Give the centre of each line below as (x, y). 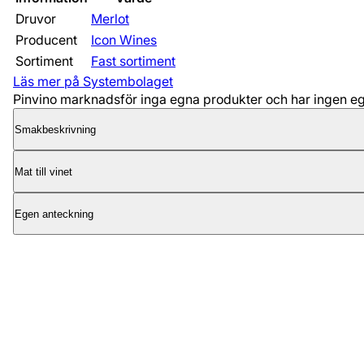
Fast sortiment (133, 61)
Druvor (36, 19)
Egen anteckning (54, 214)
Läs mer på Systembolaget (93, 82)
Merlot (110, 19)
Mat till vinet (43, 171)
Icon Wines (124, 40)
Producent (46, 40)
